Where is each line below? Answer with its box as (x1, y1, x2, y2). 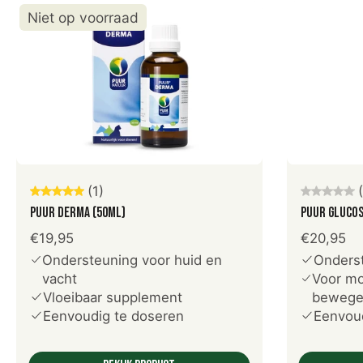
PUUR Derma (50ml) (30, 203, 126, 221)
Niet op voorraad (28, 9, 139, 27)
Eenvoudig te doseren (43, 307, 184, 324)
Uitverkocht (113, 163, 165, 177)
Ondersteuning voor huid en (42, 251, 223, 268)
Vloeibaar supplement (43, 288, 182, 305)
